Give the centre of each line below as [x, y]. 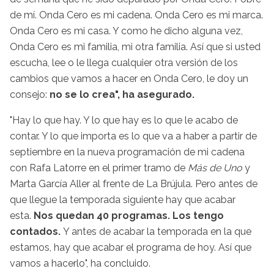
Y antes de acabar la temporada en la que [157, 231]
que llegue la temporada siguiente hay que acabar [123, 199]
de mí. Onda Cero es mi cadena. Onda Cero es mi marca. [136, 15]
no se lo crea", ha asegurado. [122, 94]
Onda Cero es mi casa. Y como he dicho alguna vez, [126, 31]
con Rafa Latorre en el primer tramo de [99, 168]
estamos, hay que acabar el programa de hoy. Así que [131, 247]
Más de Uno [216, 168]
